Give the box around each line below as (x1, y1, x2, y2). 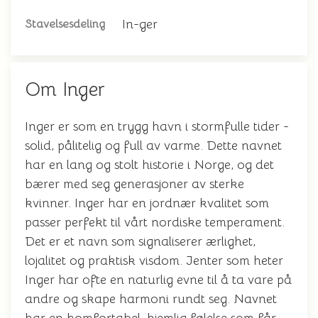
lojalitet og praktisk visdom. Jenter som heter (25, 253, 283, 268)
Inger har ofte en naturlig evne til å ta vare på (25, 272, 292, 287)
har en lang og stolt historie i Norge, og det (25, 157, 274, 172)
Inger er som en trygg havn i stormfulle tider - (25, 119, 289, 134)
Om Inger (25, 77, 105, 102)
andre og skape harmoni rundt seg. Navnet (25, 291, 277, 307)
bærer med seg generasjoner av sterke (25, 176, 244, 192)
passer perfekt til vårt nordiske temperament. (25, 214, 285, 230)
